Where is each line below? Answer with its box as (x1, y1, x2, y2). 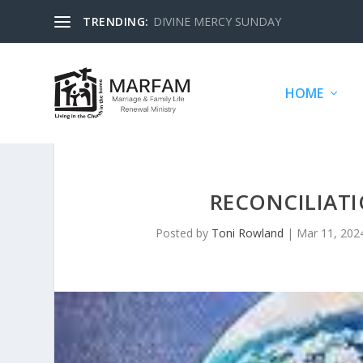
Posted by (156, 225, 212, 241)
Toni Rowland (211, 225, 284, 241)
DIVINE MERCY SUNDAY (152, 13, 281, 29)
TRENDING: (83, 13, 149, 29)
